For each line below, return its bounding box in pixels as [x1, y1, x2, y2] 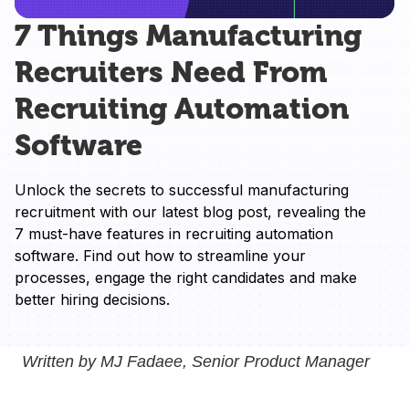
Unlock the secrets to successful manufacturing [15, 180, 349, 199]
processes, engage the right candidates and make [15, 267, 357, 287]
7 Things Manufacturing [15, 18, 362, 53]
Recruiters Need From [15, 55, 328, 89]
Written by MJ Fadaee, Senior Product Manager [22, 351, 370, 371]
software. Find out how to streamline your [15, 246, 306, 265]
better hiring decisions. [15, 289, 170, 309]
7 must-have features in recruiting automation [15, 224, 333, 243]
